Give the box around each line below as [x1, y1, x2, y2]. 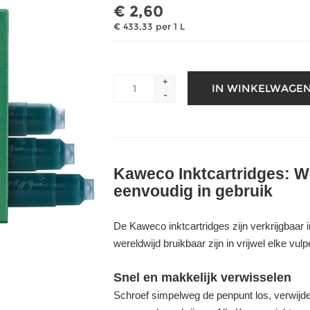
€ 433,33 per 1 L [113, 21, 185, 32]
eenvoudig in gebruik [113, 183, 273, 200]
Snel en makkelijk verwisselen [113, 271, 291, 284]
